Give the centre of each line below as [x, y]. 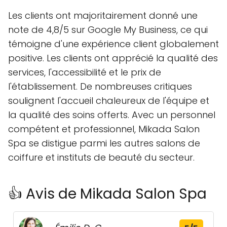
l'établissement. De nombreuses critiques [100, 86]
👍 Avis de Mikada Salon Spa [107, 194]
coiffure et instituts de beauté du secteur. [101, 157]
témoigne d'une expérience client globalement [113, 44]
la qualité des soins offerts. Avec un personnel [112, 115]
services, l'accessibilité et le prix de [85, 72]
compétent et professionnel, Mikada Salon [104, 129]
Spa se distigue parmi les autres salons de [104, 143]
